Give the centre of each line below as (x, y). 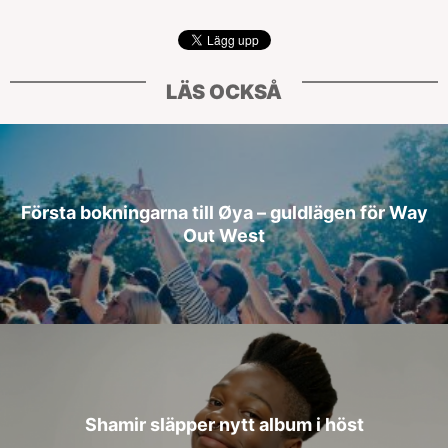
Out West (224, 235)
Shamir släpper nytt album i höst (224, 424)
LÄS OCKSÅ (224, 91)
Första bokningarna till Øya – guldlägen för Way (224, 212)
